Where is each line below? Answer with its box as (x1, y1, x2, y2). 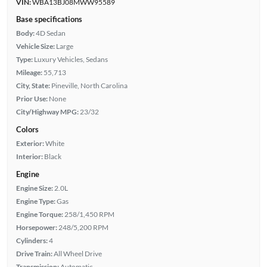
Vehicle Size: (15, 41, 55, 51)
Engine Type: (15, 196, 55, 206)
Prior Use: (15, 94, 48, 103)
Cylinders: (15, 235, 48, 245)
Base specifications (15, 14, 82, 24)
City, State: (15, 80, 50, 90)
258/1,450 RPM (64, 209, 114, 219)
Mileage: (15, 67, 42, 77)
